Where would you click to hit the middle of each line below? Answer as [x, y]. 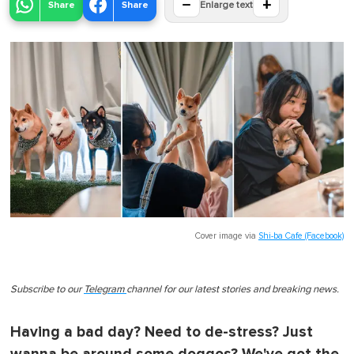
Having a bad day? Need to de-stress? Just [162, 332]
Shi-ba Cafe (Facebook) [301, 235]
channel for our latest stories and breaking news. [233, 289]
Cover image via [227, 235]
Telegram [104, 289]
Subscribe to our [47, 289]
